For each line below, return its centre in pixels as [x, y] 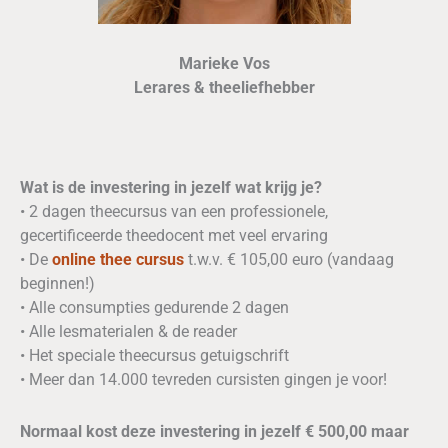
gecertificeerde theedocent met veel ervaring [174, 236]
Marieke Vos [224, 64]
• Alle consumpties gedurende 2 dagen [154, 308]
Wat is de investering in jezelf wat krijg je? [171, 188]
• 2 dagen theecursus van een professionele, [174, 212]
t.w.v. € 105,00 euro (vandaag [289, 260]
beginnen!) [57, 284]
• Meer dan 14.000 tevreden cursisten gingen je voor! [203, 380]
